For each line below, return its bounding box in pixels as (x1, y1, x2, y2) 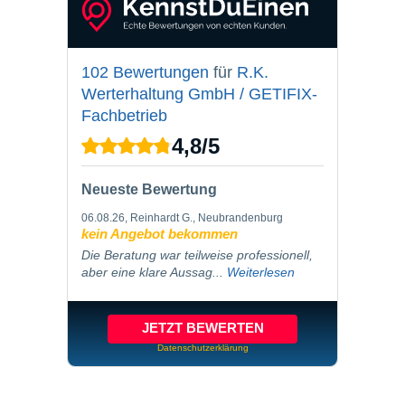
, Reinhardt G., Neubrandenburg (125, 211, 283, 224)
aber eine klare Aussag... (81, 264, 227, 279)
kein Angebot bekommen (81, 225, 238, 241)
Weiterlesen (227, 264, 295, 279)
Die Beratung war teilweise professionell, (81, 247, 313, 262)
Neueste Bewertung (81, 181, 217, 197)
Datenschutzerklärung (156, 342, 249, 353)
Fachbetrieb (81, 106, 167, 125)
